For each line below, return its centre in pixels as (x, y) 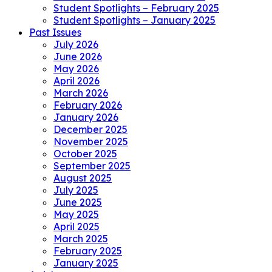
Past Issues (55, 32)
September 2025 (92, 165)
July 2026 (76, 44)
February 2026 (88, 105)
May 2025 (76, 214)
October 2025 (85, 153)
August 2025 (83, 178)
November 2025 (91, 141)
